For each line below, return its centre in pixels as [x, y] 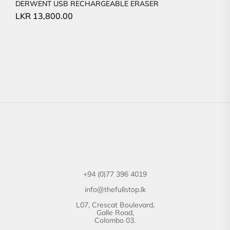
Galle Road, [115, 212]
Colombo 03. [115, 220]
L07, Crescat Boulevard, [115, 205]
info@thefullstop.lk [115, 189]
